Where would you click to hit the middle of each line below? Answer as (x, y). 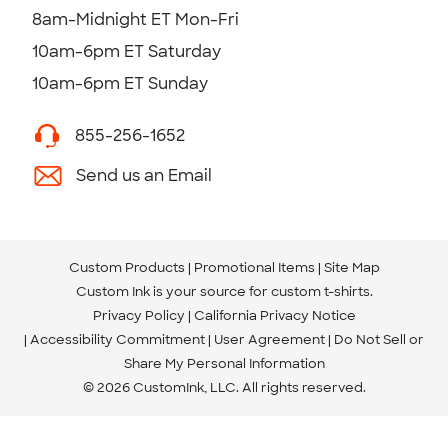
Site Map (351, 267)
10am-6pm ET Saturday (126, 51)
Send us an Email (144, 175)
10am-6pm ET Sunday (120, 83)
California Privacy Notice (274, 315)
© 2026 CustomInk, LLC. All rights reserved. (224, 387)
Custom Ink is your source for (173, 291)
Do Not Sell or (379, 339)
